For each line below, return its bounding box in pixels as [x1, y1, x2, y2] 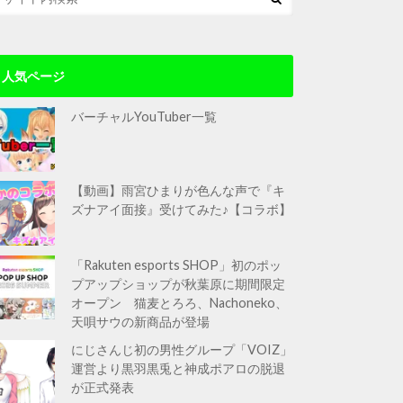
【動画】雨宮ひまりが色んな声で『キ [71, 183, 286, 199]
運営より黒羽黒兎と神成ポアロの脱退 [71, 361, 286, 377]
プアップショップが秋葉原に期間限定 [71, 275, 286, 291]
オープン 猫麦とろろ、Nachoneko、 [71, 294, 289, 310]
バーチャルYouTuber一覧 [71, 109, 218, 125]
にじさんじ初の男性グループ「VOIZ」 [71, 342, 293, 358]
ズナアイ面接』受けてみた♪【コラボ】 [71, 201, 292, 218]
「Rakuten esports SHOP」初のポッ [71, 256, 282, 273]
